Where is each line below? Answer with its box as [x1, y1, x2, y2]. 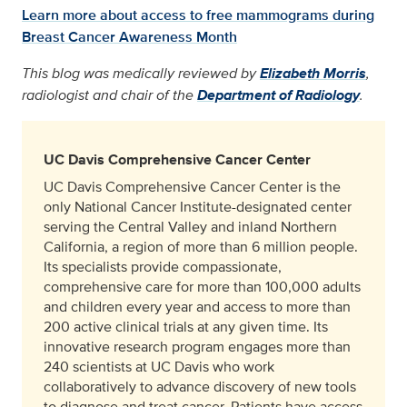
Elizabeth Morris [260, 63, 366, 84]
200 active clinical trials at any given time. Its [44, 316, 328, 338]
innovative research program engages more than [44, 336, 351, 358]
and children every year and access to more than [44, 296, 351, 318]
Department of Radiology [197, 84, 360, 106]
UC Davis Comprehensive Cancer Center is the [44, 176, 341, 198]
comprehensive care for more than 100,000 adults [44, 276, 361, 298]
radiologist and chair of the [22, 84, 197, 106]
